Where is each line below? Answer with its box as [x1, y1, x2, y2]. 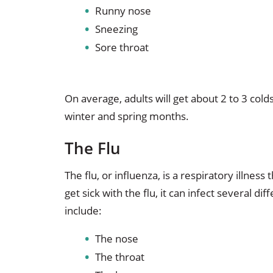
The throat [94, 249, 144, 264]
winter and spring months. [64, 108, 189, 123]
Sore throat [94, 40, 149, 55]
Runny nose [94, 4, 151, 18]
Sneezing [94, 22, 138, 37]
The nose [94, 231, 138, 246]
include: [64, 203, 102, 218]
